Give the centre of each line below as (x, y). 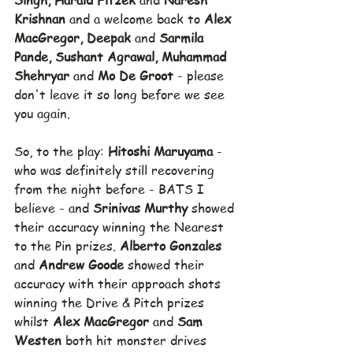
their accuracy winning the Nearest (121, 227)
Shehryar (44, 76)
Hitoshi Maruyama (162, 152)
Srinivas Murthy (142, 208)
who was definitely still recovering (116, 171)
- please (203, 76)
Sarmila (183, 38)
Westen (38, 341)
